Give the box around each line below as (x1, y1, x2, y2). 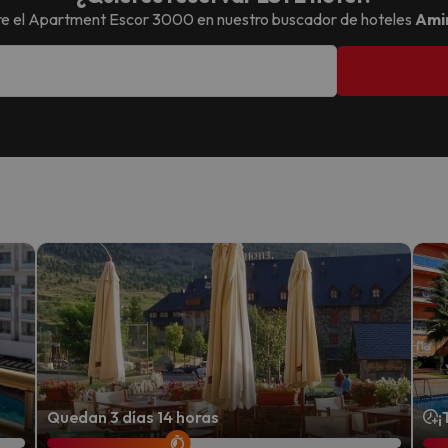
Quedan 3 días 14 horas (46, 406, 219, 427)
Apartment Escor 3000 (27, 8, 194, 29)
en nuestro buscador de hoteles (193, 8, 415, 29)
